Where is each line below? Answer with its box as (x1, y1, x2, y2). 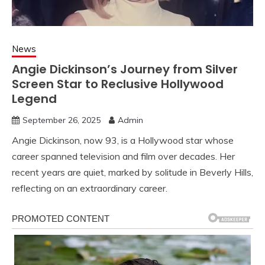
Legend (12, 90, 57, 107)
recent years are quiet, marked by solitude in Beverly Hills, (12, 166, 253, 178)
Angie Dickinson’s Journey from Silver (12, 60, 238, 77)
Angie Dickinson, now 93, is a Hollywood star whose (12, 134, 234, 146)
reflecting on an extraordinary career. (12, 182, 167, 194)
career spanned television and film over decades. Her (12, 150, 235, 162)
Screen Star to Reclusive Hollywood (12, 75, 224, 92)
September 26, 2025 (22, 114, 101, 125)
